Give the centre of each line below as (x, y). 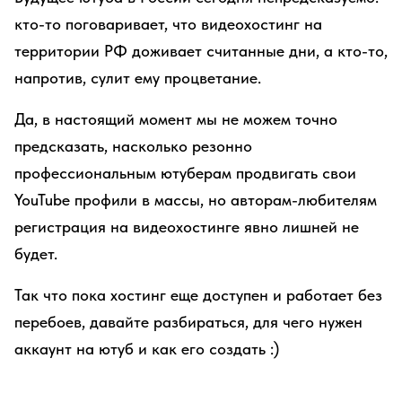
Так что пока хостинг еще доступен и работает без (198, 295)
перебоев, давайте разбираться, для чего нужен (188, 322)
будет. (36, 253)
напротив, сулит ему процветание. (138, 78)
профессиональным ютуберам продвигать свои (185, 173)
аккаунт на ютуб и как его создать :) (147, 349)
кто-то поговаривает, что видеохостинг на (168, 24)
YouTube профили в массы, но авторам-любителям (196, 200)
